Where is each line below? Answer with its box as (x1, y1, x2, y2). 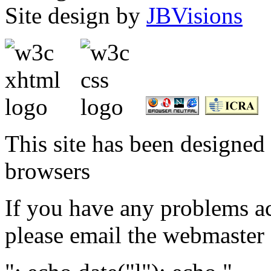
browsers (5, 157, 90, 184)
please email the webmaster (5, 221, 264, 248)
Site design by (5, 2, 146, 28)
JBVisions (146, 2, 243, 28)
